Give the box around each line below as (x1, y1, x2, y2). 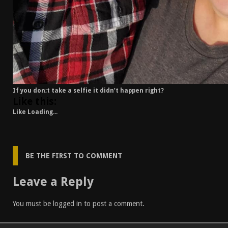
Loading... (27, 108, 58, 116)
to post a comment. (82, 199, 145, 208)
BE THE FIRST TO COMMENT (25, 152, 122, 160)
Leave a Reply (13, 175, 94, 189)
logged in (53, 199, 82, 208)
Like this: (13, 95, 56, 108)
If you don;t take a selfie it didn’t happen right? (13, 87, 164, 95)
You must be (13, 199, 53, 208)
